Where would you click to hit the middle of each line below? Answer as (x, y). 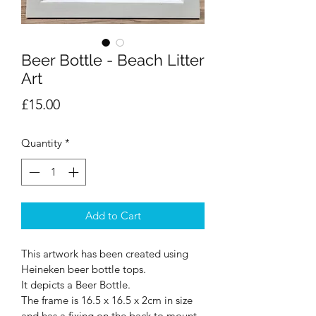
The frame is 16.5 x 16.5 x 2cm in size (108, 300)
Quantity (42, 142)
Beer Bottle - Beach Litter (113, 60)
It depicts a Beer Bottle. (76, 285)
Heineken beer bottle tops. (84, 269)
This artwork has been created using (106, 254)
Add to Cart (113, 216)
